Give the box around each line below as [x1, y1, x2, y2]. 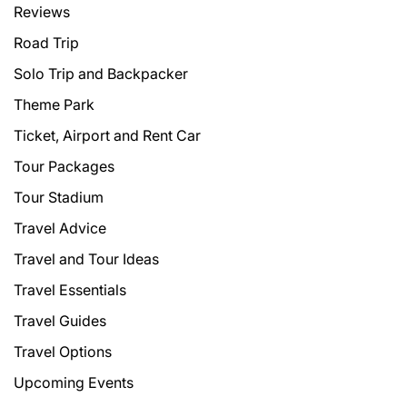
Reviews [14, 3, 70, 22]
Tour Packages [14, 157, 114, 176]
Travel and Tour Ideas [14, 250, 159, 269]
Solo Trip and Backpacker [14, 65, 188, 84]
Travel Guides [14, 312, 106, 331]
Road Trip [14, 34, 79, 53]
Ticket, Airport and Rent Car [14, 126, 201, 145]
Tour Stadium [14, 188, 104, 207]
